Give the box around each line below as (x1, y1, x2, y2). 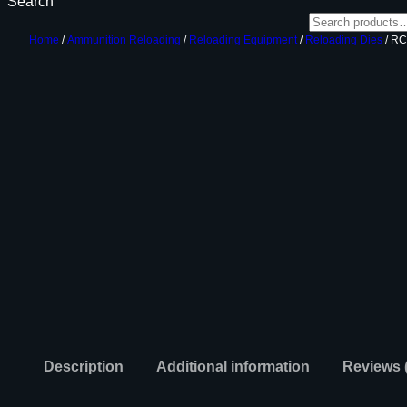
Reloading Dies (305, 34, 382, 46)
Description (44, 358, 124, 374)
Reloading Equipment (189, 34, 297, 46)
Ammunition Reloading (67, 34, 181, 46)
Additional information (156, 358, 310, 374)
